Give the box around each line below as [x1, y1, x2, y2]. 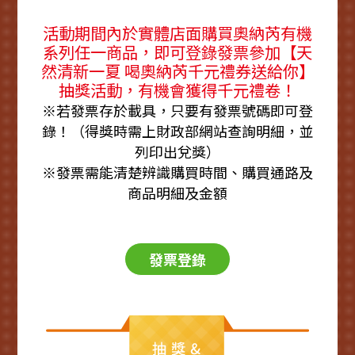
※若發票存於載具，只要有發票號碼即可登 [42, 100, 313, 121]
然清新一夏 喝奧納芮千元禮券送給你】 [40, 59, 315, 83]
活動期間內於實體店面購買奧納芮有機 [43, 21, 312, 45]
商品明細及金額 [128, 182, 227, 204]
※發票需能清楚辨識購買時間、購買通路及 [42, 162, 313, 183]
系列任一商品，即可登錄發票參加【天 [43, 40, 312, 64]
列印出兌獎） [135, 141, 220, 162]
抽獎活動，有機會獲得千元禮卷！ [59, 78, 296, 102]
